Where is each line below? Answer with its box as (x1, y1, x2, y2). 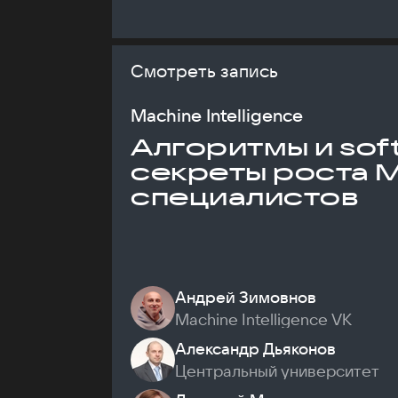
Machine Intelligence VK (175, 309, 352, 330)
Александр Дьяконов (175, 338, 336, 359)
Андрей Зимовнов (175, 287, 316, 307)
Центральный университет (175, 361, 379, 381)
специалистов (131, 182, 360, 211)
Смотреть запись (131, 60, 278, 82)
